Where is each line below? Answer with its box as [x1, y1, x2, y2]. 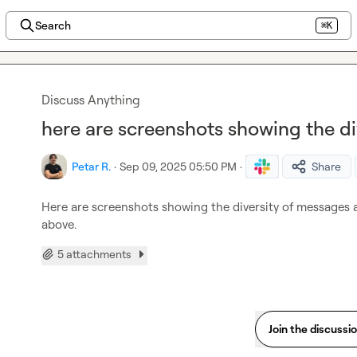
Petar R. [72, 159, 111, 173]
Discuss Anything [41, 92, 140, 108]
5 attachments [57, 247, 131, 261]
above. [41, 217, 76, 232]
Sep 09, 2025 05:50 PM [120, 159, 237, 173]
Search [34, 18, 71, 32]
